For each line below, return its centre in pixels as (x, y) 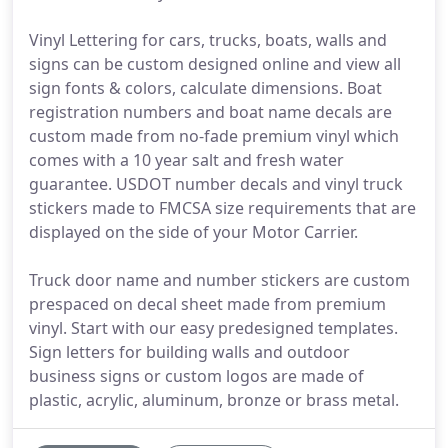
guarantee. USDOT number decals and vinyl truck (216, 184)
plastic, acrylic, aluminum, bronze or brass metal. (214, 400)
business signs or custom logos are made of (196, 376)
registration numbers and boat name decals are (210, 112)
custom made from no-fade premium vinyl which (214, 136)
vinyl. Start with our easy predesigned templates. (213, 328)
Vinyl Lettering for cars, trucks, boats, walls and (208, 40)
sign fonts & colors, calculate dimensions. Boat (205, 88)
